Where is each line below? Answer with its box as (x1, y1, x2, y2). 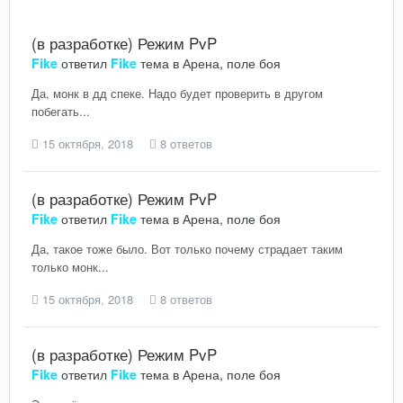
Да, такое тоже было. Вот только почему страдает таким (31, 239, 343, 257)
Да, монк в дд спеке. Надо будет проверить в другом (31, 85, 323, 102)
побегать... (31, 103, 90, 120)
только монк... (31, 257, 109, 275)
